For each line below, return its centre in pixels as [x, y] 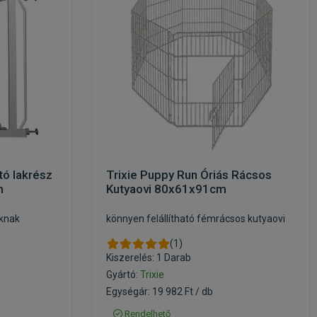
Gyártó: [123, 275]
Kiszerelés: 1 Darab [149, 258]
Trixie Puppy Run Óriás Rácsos [189, 175]
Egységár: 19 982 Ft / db [160, 292]
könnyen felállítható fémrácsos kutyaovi [196, 219]
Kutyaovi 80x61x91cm [166, 189]
